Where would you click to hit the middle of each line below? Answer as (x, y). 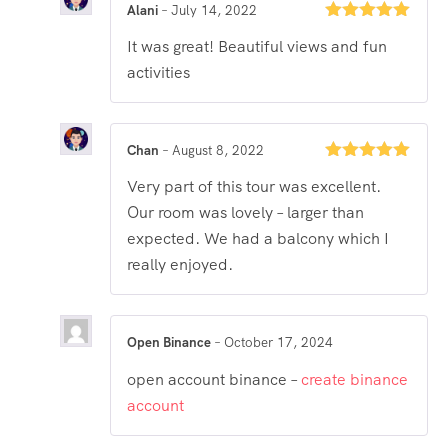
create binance (354, 379)
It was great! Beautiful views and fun (257, 47)
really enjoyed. (180, 265)
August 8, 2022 (218, 151)
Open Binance (170, 343)
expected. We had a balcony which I (258, 239)
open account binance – (214, 379)
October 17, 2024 (278, 343)
